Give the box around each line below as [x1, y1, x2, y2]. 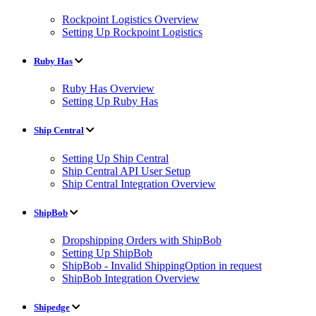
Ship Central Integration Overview [62, 177, 216, 190]
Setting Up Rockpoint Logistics [62, 25, 202, 38]
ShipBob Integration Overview [62, 272, 200, 284]
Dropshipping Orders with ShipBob [62, 233, 221, 246]
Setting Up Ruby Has [62, 95, 158, 108]
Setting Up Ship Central [62, 152, 169, 164]
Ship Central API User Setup [62, 164, 190, 177]
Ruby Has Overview [62, 83, 154, 95]
